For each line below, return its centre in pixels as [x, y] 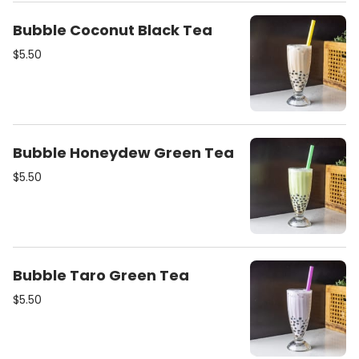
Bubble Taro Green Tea [101, 275]
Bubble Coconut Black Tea [113, 30]
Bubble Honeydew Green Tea [123, 153]
